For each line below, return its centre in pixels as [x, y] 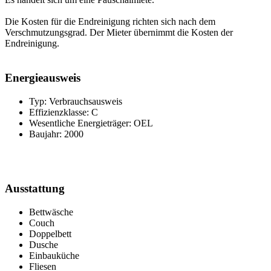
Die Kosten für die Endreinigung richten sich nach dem [110, 22]
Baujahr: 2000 [56, 134]
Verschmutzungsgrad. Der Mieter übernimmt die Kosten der [119, 33]
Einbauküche [54, 256]
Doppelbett [50, 234]
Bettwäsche [51, 212]
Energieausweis [43, 77]
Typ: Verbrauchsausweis [76, 101]
